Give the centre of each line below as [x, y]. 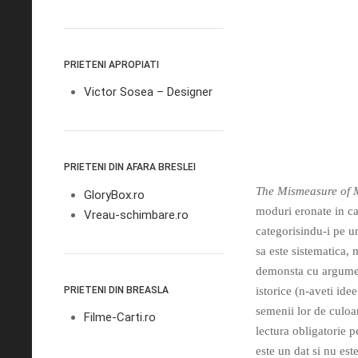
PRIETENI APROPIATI [111, 64]
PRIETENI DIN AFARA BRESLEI [130, 167]
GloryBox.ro [114, 195]
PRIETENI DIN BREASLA [116, 290]
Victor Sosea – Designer [148, 92]
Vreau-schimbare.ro [136, 215]
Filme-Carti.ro [120, 317]
